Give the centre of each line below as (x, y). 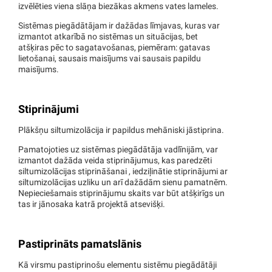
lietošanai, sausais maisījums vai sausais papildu (110, 59)
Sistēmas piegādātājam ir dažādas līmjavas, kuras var (119, 26)
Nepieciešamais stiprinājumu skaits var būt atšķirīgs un (121, 194)
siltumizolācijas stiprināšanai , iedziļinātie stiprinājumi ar (123, 172)
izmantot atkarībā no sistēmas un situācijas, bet (108, 37)
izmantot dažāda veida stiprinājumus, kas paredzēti (115, 161)
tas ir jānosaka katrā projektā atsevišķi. (92, 205)
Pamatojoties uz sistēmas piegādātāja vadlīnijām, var (118, 150)
